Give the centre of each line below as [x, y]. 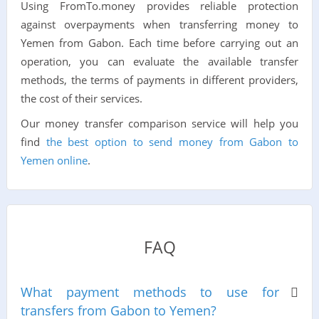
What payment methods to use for [150, 292]
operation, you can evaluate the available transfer [159, 62]
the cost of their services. [81, 99]
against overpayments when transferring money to [159, 25]
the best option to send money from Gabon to [172, 142]
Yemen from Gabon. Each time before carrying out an [159, 43]
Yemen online [54, 161]
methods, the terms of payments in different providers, [159, 80]
